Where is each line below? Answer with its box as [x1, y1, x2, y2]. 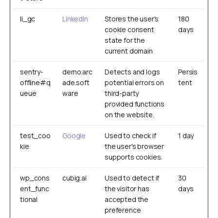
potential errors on [105, 78, 164, 87]
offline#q [20, 78, 51, 87]
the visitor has [105, 184, 149, 193]
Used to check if [105, 131, 156, 140]
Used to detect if [105, 173, 160, 182]
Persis [178, 67, 198, 76]
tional [20, 195, 38, 204]
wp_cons [20, 173, 50, 182]
